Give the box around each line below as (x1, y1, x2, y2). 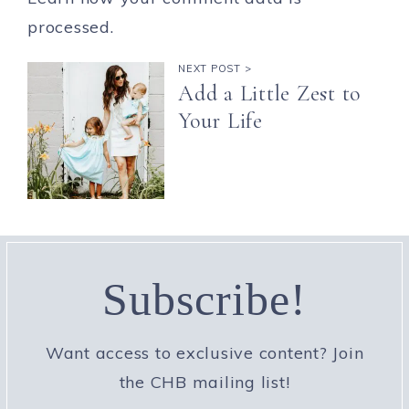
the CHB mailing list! (119, 372, 290, 393)
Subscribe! (102, 274, 307, 325)
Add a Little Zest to (178, 80, 361, 107)
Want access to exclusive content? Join (45, 342, 364, 363)
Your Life (178, 108, 263, 134)
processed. (27, 16, 114, 37)
